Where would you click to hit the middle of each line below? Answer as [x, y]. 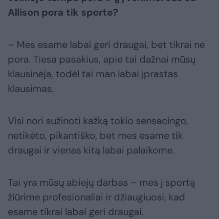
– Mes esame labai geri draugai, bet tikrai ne [106, 45]
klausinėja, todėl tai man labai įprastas [93, 74]
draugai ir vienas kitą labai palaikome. [91, 150]
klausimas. [31, 89]
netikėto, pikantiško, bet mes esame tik [95, 136]
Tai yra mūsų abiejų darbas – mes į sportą [101, 183]
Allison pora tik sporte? [63, 12]
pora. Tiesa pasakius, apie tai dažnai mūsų [102, 59]
